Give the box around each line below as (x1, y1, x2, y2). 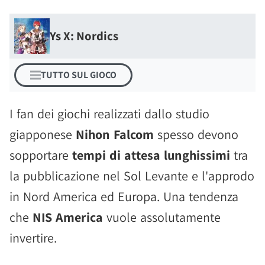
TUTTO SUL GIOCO (41, 69, 117, 81)
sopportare (9, 147, 72, 163)
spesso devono (154, 126, 238, 143)
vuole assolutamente (103, 209, 221, 225)
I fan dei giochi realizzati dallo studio (9, 105, 209, 122)
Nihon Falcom (76, 126, 154, 143)
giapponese (9, 126, 76, 143)
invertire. (9, 230, 57, 246)
